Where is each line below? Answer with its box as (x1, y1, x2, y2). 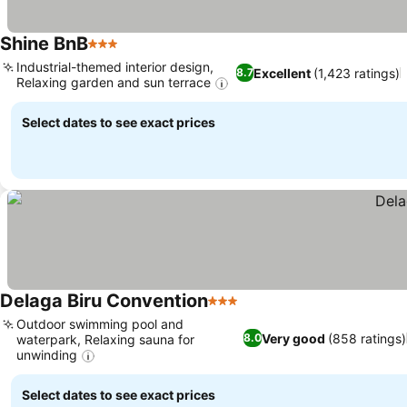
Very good (262, 330, 326, 346)
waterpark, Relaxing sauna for (16, 331, 194, 347)
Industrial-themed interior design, (16, 58, 213, 74)
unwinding (16, 346, 77, 362)
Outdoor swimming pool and (16, 315, 184, 332)
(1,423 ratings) (313, 65, 401, 81)
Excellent (253, 65, 312, 81)
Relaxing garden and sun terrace (16, 74, 211, 90)
